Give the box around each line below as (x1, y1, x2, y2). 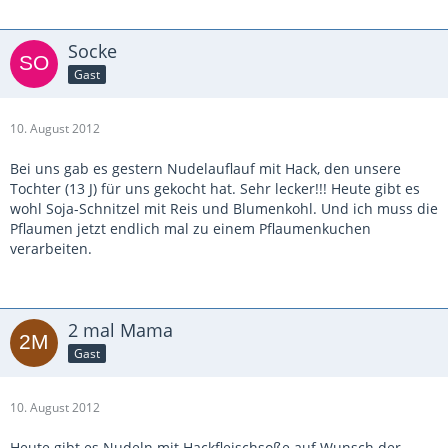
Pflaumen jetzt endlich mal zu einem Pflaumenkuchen (10, 219, 371, 239)
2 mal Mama (68, 318, 173, 343)
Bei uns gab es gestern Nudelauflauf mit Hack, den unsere (10, 159, 401, 179)
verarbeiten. (10, 239, 92, 259)
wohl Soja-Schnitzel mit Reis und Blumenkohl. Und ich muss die (10, 199, 438, 219)
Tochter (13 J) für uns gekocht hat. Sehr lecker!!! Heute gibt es (10, 179, 420, 199)
